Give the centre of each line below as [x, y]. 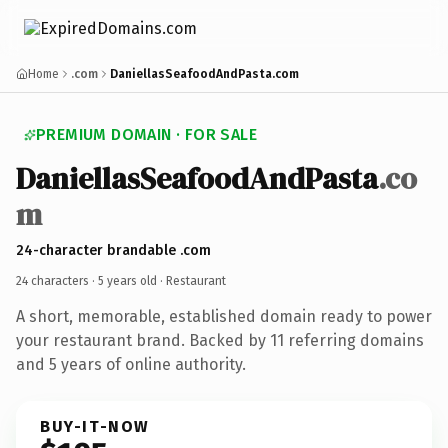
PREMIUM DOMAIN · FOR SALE [146, 134]
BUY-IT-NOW [95, 426]
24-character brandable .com [113, 250]
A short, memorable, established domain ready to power [224, 316]
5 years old [127, 280]
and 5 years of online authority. [131, 364]
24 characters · [57, 280]
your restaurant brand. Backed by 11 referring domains [220, 340]
